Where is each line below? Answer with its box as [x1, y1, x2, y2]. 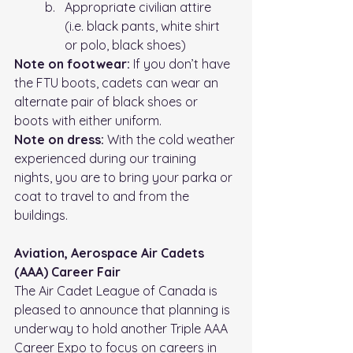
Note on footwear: [14, 56, 130, 72]
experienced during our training [14, 150, 199, 167]
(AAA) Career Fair [14, 264, 121, 281]
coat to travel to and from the [14, 188, 192, 205]
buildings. [14, 207, 68, 224]
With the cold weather [107, 132, 238, 148]
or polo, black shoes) [65, 37, 186, 54]
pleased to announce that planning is [14, 302, 230, 318]
